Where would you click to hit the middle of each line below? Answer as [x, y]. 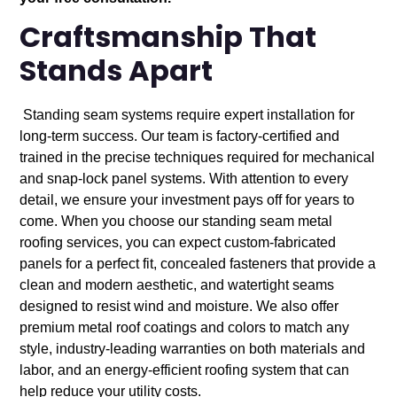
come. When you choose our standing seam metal [176, 221]
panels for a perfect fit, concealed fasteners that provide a [198, 264]
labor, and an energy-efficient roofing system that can [185, 370]
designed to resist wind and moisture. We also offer [179, 306]
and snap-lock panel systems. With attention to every [184, 179]
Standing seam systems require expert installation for [187, 115]
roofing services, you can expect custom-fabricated [178, 242]
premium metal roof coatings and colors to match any [185, 327]
